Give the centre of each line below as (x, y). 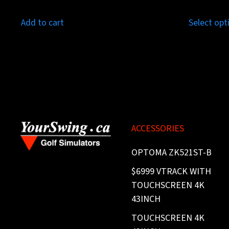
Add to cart (43, 23)
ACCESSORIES (158, 129)
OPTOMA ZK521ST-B (172, 153)
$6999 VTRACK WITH (171, 172)
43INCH (146, 199)
